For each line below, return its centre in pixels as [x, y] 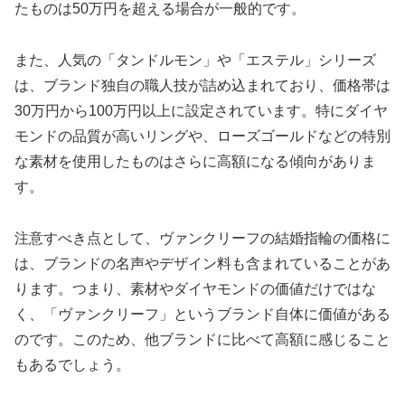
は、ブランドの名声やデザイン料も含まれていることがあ [202, 263]
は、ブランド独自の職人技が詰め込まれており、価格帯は [202, 85]
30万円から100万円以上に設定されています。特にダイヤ [201, 110]
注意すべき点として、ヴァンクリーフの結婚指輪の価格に [202, 238]
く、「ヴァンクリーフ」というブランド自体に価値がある [202, 314]
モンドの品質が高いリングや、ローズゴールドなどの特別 [202, 136]
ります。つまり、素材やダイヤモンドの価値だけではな [195, 288]
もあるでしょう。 [72, 364]
